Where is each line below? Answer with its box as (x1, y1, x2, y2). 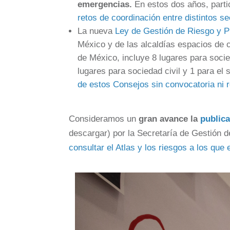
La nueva (78, 26, 116, 36)
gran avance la (139, 113, 201, 124)
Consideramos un (69, 113, 139, 124)
